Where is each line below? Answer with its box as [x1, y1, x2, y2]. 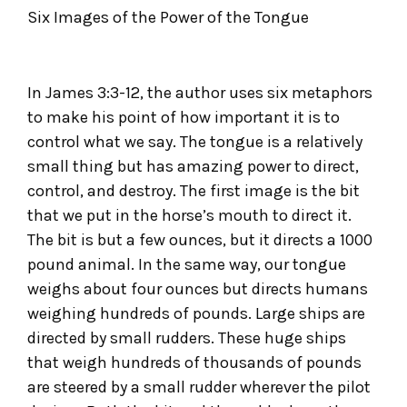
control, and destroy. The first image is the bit [27, 180, 360, 201]
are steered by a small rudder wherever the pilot [27, 376, 371, 397]
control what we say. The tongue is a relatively [27, 131, 362, 152]
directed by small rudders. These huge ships [27, 327, 346, 348]
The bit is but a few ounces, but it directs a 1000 [27, 229, 372, 250]
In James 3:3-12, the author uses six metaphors [27, 82, 372, 103]
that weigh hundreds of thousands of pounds [27, 352, 362, 372]
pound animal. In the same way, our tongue [27, 253, 346, 274]
